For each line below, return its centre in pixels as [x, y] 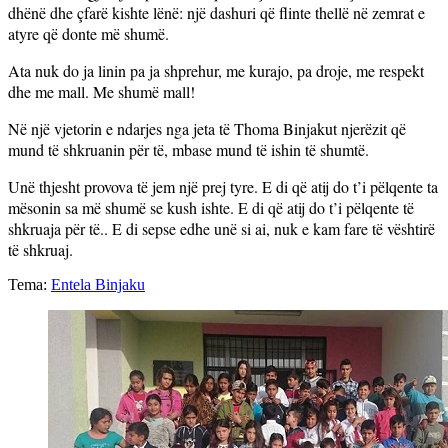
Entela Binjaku [98, 284]
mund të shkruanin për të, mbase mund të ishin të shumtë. [188, 149]
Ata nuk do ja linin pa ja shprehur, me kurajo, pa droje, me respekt [216, 70]
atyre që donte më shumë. [88, 33]
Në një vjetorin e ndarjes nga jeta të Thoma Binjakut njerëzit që [207, 128]
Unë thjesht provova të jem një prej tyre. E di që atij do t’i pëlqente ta [223, 186]
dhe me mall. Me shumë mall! [101, 91]
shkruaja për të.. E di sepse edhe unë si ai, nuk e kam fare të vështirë [221, 228]
